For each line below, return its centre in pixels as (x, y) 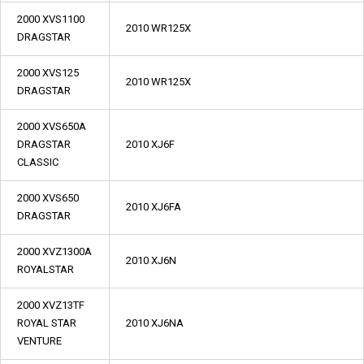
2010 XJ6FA (154, 207)
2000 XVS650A (52, 126)
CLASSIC (38, 162)
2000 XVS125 (48, 73)
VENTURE (39, 341)
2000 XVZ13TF (51, 305)
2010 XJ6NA (155, 323)
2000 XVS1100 (51, 19)
